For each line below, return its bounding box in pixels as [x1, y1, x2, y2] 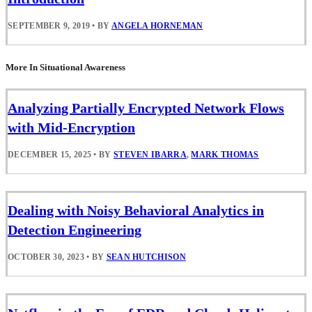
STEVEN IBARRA [113, 150, 187, 160]
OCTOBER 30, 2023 [8, 252, 84, 263]
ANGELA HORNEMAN [111, 20, 203, 31]
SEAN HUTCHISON [106, 252, 186, 263]
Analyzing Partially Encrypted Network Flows [8, 100, 284, 116]
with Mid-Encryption [8, 120, 135, 136]
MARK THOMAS [191, 150, 259, 160]
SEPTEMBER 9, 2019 [8, 20, 91, 31]
